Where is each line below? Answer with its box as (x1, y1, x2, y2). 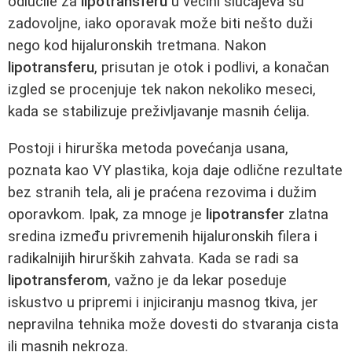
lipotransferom (8, 271, 108, 289)
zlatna (284, 205, 328, 223)
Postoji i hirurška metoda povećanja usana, (8, 139, 288, 157)
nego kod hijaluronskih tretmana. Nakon (8, 37, 266, 55)
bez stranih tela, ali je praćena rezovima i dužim (8, 183, 317, 201)
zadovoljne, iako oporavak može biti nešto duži (8, 15, 313, 33)
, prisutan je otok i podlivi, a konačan (94, 59, 329, 77)
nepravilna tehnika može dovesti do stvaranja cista (8, 315, 339, 333)
